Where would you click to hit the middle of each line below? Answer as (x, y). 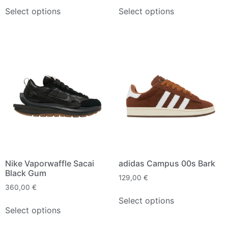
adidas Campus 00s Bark (167, 163)
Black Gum (26, 173)
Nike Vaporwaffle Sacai (50, 163)
